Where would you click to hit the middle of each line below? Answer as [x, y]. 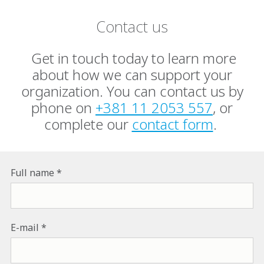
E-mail [25, 227]
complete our [88, 124]
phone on [63, 107]
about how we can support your [132, 74]
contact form [172, 124]
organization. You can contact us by [132, 91]
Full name [32, 172]
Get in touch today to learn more [132, 58]
